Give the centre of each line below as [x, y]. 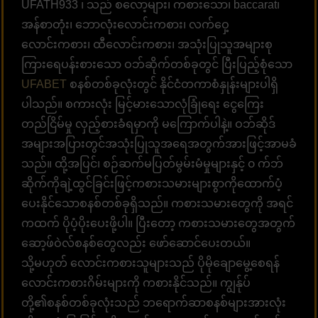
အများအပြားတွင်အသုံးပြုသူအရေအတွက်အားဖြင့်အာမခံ [159, 143]
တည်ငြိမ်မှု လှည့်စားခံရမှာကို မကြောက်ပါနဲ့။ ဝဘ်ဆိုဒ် [148, 124]
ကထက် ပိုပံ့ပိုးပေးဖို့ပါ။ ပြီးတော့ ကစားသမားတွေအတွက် [158, 223]
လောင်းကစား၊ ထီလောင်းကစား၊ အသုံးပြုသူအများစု [147, 44]
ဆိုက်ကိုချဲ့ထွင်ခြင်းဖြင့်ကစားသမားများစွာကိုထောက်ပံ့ [152, 183]
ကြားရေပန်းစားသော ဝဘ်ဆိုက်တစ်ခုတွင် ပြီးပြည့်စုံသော [157, 64]
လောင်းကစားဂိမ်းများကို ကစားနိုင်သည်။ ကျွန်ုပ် [136, 283]
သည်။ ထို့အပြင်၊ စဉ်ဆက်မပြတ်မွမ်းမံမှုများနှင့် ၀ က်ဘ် [152, 163]
